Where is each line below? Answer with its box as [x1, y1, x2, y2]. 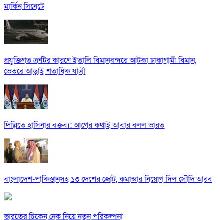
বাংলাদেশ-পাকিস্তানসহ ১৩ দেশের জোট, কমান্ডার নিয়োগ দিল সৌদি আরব [4, 174, 212, 185]
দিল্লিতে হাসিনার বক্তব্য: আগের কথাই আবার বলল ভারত [4, 120, 165, 131]
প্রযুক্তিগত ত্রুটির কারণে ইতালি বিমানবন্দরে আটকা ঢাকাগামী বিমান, [4, 55, 196, 66]
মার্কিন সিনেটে [4, 1, 44, 12]
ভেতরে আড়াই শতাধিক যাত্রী [4, 66, 85, 77]
